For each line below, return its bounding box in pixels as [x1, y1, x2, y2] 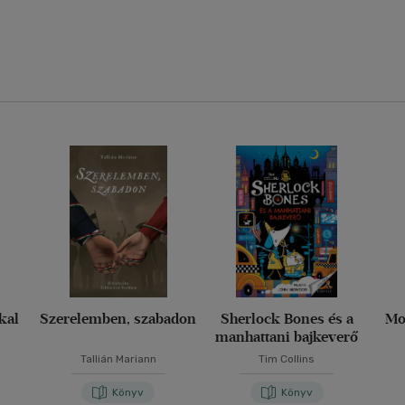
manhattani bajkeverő [215, 328, 359, 345]
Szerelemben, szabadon [40, 310, 197, 327]
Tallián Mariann [80, 353, 156, 365]
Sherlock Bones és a [220, 310, 353, 327]
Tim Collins [259, 353, 316, 365]
